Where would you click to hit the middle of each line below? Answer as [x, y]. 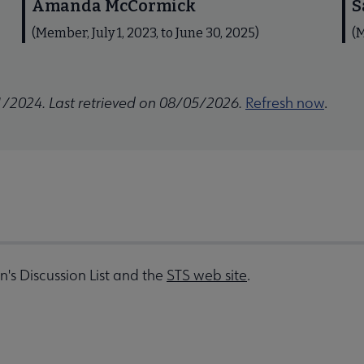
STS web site [207, 275]
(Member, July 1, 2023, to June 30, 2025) [146, 33]
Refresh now [285, 103]
